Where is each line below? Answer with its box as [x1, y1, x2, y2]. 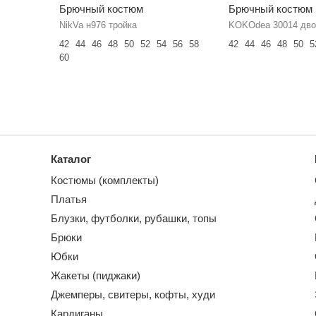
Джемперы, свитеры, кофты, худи [51, 288, 215, 301]
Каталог [51, 153, 91, 166]
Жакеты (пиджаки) [51, 269, 140, 282]
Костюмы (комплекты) [51, 174, 159, 187]
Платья [51, 193, 87, 206]
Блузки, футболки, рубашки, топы [51, 212, 217, 225]
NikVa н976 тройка [59, 20, 137, 31]
